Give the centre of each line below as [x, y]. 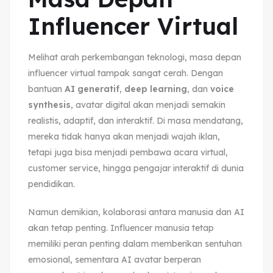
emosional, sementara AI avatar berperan [115, 259]
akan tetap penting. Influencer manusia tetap [121, 228]
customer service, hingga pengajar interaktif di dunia [136, 168]
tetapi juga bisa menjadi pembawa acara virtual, [128, 152]
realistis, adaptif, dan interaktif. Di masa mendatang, [136, 120]
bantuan [46, 89]
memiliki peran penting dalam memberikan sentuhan [135, 243]
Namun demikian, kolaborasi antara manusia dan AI [136, 212]
